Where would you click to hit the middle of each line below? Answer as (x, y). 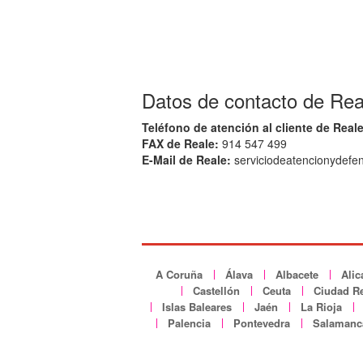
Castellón (216, 290)
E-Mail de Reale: (186, 159)
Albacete (297, 274)
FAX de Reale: (180, 143)
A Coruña (179, 274)
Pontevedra (262, 322)
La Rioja (321, 306)
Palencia (189, 322)
